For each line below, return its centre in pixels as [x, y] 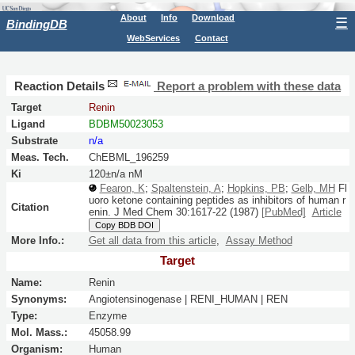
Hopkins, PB [256, 188]
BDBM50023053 [126, 124]
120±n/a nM [115, 174]
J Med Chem [143, 212]
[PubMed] [283, 212]
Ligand [28, 124]
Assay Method [259, 240]
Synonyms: [38, 299]
